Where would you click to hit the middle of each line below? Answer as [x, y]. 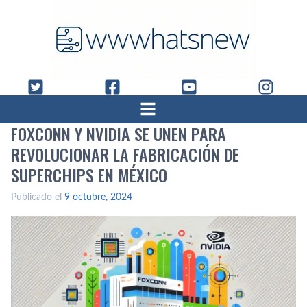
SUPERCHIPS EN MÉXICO [89, 175]
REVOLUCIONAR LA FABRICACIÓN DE [125, 154]
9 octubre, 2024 [98, 197]
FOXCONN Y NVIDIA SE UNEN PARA [119, 134]
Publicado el [38, 197]
